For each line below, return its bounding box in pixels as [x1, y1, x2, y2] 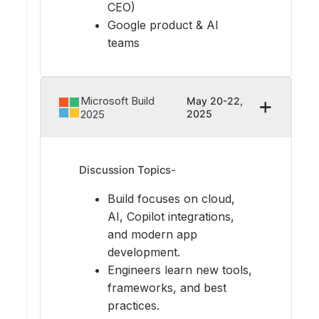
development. [108, 244, 180, 259]
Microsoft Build [80, 94, 155, 108]
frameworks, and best [108, 280, 226, 295]
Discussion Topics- [79, 163, 177, 177]
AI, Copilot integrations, [108, 209, 234, 224]
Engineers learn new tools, [108, 262, 252, 277]
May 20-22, [187, 95, 244, 108]
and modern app [108, 226, 197, 241]
